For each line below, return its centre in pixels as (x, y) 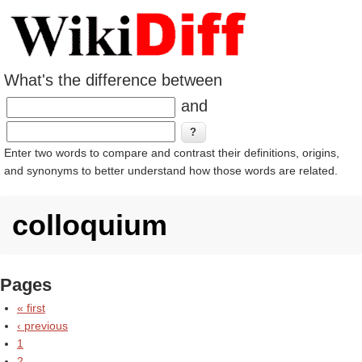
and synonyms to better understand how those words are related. (171, 170)
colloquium (90, 225)
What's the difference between (113, 80)
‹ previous (42, 326)
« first (31, 308)
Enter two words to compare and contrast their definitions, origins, (172, 153)
